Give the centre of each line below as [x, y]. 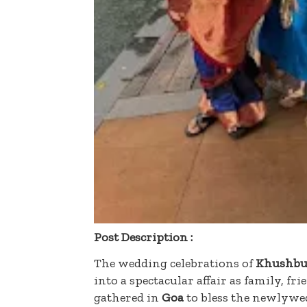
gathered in [128, 298]
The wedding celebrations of [175, 263]
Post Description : [143, 237]
